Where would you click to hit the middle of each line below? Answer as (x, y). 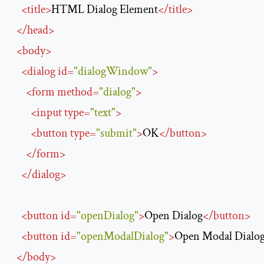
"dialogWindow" (113, 72)
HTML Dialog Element (105, 10)
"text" (103, 113)
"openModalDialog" (123, 237)
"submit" (116, 133)
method (75, 92)
